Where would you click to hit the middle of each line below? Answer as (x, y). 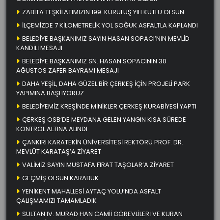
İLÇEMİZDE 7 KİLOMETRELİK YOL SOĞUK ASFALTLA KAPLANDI (110, 25)
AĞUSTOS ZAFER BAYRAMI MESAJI (68, 70)
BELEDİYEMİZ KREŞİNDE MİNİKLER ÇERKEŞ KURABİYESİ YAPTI (109, 106)
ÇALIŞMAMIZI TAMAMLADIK (56, 200)
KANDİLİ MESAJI (39, 48)
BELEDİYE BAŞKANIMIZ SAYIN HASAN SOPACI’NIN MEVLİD (106, 38)
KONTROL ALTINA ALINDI (52, 129)
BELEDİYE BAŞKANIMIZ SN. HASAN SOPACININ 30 (94, 61)
